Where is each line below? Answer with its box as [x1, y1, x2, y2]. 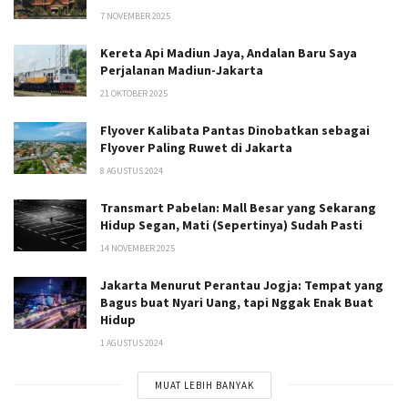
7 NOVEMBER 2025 [100, 9, 170, 22]
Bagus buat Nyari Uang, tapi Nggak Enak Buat [100, 293, 373, 311]
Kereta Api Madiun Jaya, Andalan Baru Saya [100, 44, 357, 61]
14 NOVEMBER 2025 [100, 241, 175, 254]
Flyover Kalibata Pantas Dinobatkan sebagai [100, 121, 370, 138]
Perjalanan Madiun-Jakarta [100, 61, 263, 78]
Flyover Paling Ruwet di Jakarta [100, 138, 292, 156]
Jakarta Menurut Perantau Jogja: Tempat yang [100, 276, 383, 293]
